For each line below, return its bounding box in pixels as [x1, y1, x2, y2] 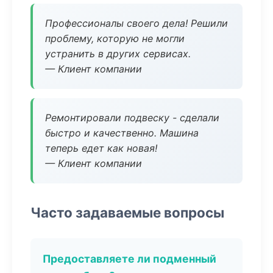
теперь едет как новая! [45, 142, 157, 154]
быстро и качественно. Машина [45, 127, 199, 139]
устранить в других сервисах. [45, 48, 191, 60]
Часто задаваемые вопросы [30, 204, 224, 221]
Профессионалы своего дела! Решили [45, 17, 228, 29]
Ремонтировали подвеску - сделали [45, 112, 219, 124]
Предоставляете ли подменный [43, 252, 216, 265]
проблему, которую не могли [45, 32, 185, 44]
